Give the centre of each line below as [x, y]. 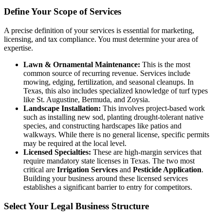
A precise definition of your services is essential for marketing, [99, 31]
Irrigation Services [87, 170]
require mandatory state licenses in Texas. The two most [109, 161]
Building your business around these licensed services [106, 179]
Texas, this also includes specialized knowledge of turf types [116, 91]
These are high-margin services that [146, 152]
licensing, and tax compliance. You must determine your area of [101, 39]
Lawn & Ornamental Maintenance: [82, 65]
